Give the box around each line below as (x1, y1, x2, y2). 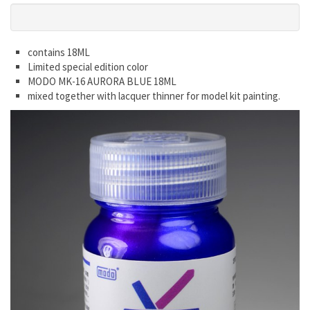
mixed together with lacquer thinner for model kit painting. (28, 89, 280, 102)
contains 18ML (28, 46, 90, 59)
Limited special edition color (28, 60, 148, 73)
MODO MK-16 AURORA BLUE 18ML (28, 75, 176, 88)
